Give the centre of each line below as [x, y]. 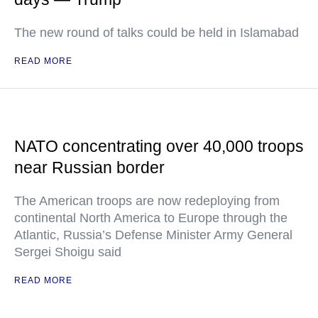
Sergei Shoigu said [68, 252]
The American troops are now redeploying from [147, 201]
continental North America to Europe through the [151, 218]
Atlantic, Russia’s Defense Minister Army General [153, 235]
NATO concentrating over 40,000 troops [159, 147]
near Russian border [89, 168]
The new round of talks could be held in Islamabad [157, 33]
